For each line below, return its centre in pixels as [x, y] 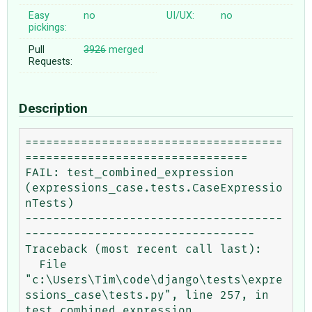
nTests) [49, 203]
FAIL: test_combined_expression [130, 172]
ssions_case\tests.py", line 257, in [147, 295]
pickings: [48, 27]
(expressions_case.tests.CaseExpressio [154, 188]
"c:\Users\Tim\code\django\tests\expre [154, 280]
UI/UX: [181, 15]
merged [125, 49]
